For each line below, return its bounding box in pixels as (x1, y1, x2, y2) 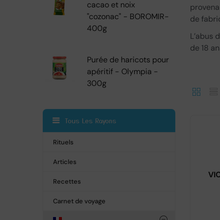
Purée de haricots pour (87, 55, 169, 65)
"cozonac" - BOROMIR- (87, 11, 169, 22)
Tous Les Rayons (65, 116, 116, 125)
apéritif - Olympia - (87, 66, 158, 77)
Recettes (53, 177, 81, 186)
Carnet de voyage (53, 197, 106, 205)
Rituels (53, 138, 74, 146)
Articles (53, 158, 77, 166)
